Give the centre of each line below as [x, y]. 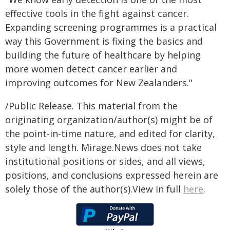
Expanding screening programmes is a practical [111, 27]
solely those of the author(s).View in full [94, 189]
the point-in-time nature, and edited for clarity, [110, 133]
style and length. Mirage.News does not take [103, 147]
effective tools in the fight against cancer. [97, 13]
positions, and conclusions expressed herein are [112, 175]
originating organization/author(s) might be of [109, 120]
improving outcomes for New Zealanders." [99, 83]
